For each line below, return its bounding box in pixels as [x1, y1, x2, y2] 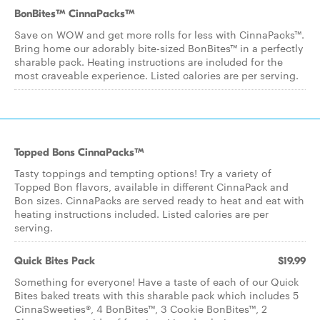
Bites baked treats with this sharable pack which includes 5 [14, 288, 299, 302]
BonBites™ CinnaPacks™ [14, 7, 135, 20]
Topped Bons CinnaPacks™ [14, 146, 144, 159]
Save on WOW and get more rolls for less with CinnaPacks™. [14, 27, 304, 41]
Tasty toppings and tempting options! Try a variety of [14, 166, 271, 180]
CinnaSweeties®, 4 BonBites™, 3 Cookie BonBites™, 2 [14, 301, 267, 316]
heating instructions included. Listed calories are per [14, 206, 269, 221]
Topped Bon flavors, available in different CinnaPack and [14, 179, 289, 194]
